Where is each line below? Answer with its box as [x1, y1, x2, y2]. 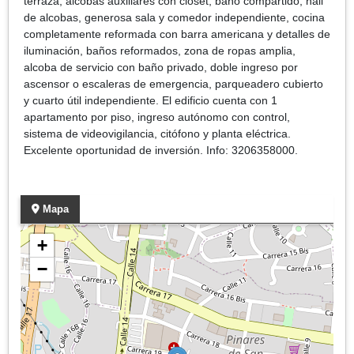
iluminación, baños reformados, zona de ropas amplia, [24, 43, 296, 57]
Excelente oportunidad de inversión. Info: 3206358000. [24, 143, 298, 156]
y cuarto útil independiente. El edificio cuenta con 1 [24, 93, 277, 107]
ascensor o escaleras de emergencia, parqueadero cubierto [24, 77, 323, 90]
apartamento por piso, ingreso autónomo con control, [24, 110, 290, 123]
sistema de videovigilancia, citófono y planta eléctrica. [24, 126, 291, 140]
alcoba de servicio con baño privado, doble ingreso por [24, 60, 298, 73]
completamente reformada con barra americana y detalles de [24, 27, 330, 40]
